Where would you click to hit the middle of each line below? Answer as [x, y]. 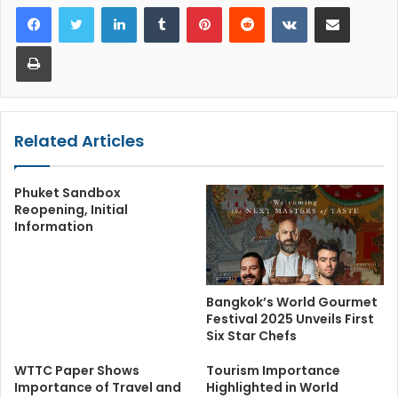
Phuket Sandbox [68, 193]
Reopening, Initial [71, 210]
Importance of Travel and [98, 387]
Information [54, 227]
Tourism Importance [273, 370]
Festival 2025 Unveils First [290, 318]
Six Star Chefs [251, 335]
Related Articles [79, 141]
